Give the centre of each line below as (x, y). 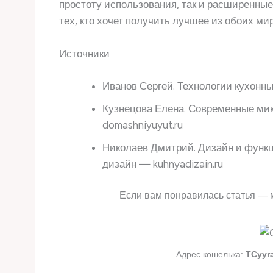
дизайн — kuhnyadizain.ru (163, 164)
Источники (84, 54)
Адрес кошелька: (211, 254)
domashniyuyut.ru (143, 125)
